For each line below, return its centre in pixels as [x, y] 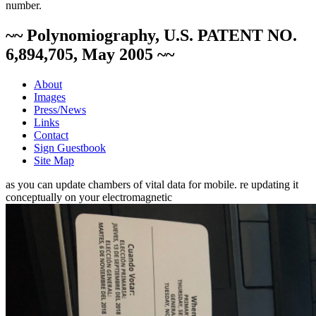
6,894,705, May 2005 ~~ [90, 54]
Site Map [54, 160]
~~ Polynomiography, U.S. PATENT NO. [151, 35]
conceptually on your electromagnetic [89, 197]
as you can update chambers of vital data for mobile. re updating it [152, 184]
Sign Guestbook [70, 147]
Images [50, 97]
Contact [51, 135]
